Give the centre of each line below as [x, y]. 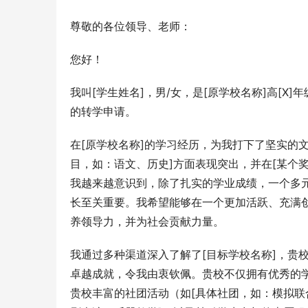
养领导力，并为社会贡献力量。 [147, 221]
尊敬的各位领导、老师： [131, 26]
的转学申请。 [103, 111]
